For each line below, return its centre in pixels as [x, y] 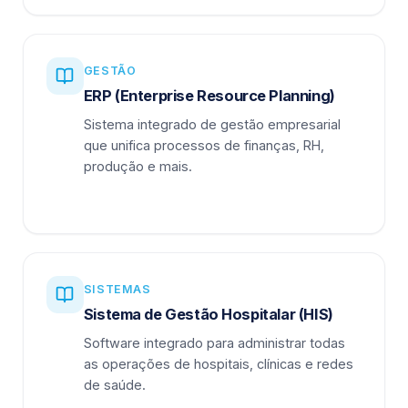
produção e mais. [138, 167]
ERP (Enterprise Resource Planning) [209, 96]
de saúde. [114, 385]
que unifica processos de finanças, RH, [204, 146]
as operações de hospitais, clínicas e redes [218, 364]
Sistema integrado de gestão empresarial [212, 125]
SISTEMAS [117, 289]
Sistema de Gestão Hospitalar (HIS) [208, 315]
